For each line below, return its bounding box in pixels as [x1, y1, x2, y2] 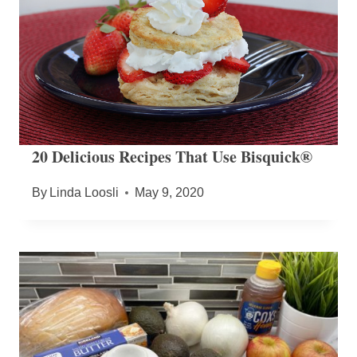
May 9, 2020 [135, 186, 205, 200]
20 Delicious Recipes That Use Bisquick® [32, 145, 312, 169]
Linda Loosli [49, 186, 120, 200]
